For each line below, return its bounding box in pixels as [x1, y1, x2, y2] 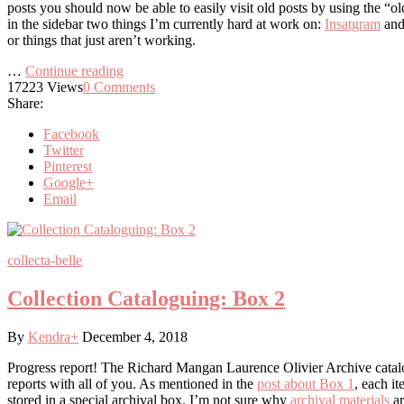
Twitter [43, 142, 84, 159]
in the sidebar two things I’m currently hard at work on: [7, 16, 325, 32]
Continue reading [25, 63, 124, 79]
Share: [7, 96, 43, 112]
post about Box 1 [257, 376, 354, 391]
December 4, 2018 [82, 329, 188, 344]
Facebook [43, 126, 99, 142]
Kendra [28, 329, 70, 344]
